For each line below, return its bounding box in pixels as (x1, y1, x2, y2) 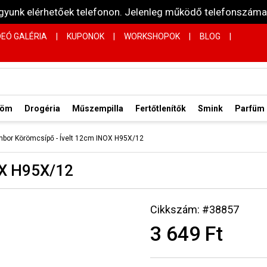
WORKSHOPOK (124, 31, 180, 41)
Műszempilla (72, 103, 123, 113)
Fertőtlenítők (135, 103, 186, 113)
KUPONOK (67, 31, 104, 41)
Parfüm (235, 103, 265, 113)
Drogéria (24, 103, 60, 113)
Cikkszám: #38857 (150, 203, 239, 216)
